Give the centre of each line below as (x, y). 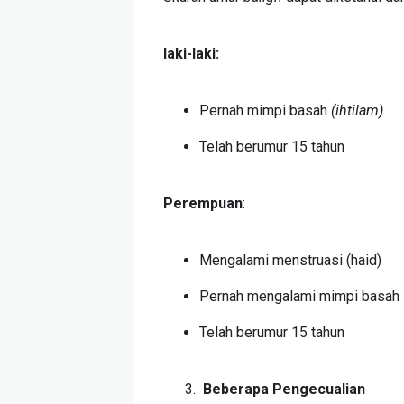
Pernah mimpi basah (266, 110)
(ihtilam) (358, 110)
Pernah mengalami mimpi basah (300, 296)
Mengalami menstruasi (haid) (291, 260)
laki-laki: (192, 53)
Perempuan (203, 203)
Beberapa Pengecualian (283, 389)
